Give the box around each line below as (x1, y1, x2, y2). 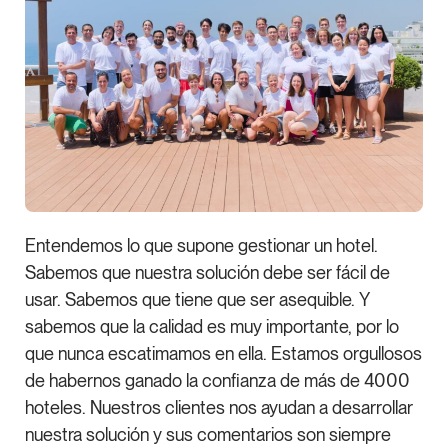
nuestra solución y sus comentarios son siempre (25, 424, 391, 446)
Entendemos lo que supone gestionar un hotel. (25, 235, 378, 257)
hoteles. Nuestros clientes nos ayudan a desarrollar (25, 397, 413, 419)
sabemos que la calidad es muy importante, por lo (25, 316, 399, 338)
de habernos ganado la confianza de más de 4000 (25, 370, 410, 392)
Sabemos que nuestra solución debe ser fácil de (25, 262, 390, 284)
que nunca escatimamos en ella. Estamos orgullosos (25, 343, 422, 365)
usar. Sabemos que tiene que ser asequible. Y (25, 289, 370, 311)
